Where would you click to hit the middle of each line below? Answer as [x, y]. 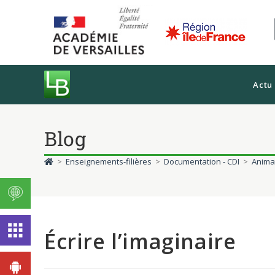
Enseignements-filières [109, 162]
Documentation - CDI [202, 162]
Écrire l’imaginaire [140, 242]
